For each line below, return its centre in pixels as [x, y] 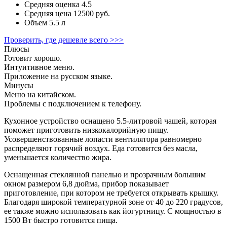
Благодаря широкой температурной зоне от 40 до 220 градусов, [113, 202]
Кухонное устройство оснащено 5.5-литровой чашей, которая [110, 121]
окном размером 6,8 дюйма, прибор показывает [86, 183]
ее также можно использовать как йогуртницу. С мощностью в [113, 211]
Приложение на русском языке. [58, 76]
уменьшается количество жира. [58, 157]
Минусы [19, 85]
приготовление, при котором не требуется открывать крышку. [111, 193]
